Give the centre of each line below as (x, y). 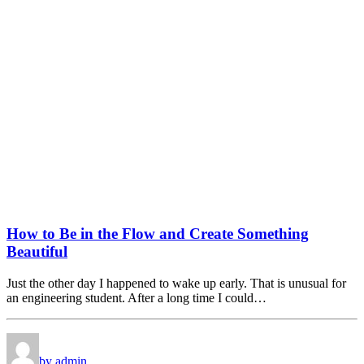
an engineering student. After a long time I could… (136, 297)
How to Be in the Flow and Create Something (158, 234)
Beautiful (37, 252)
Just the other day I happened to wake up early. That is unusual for (176, 283)
